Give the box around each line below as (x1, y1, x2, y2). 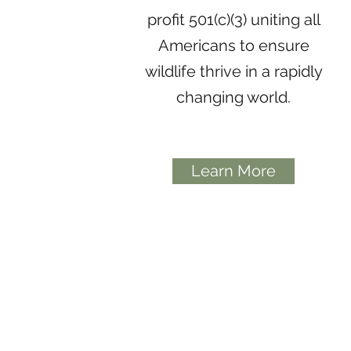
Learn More (191, 161, 277, 180)
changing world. (176, 88, 291, 107)
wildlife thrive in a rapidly (144, 62, 323, 81)
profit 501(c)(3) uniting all (147, 10, 320, 29)
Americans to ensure (157, 36, 309, 55)
